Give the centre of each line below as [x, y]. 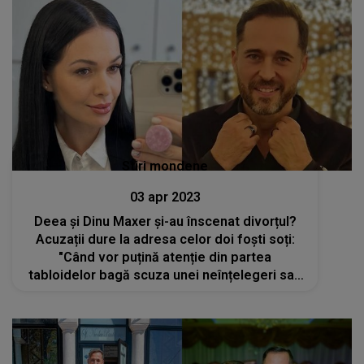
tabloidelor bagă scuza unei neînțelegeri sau [165, 275]
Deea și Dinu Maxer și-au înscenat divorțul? [165, 222]
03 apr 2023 [165, 197]
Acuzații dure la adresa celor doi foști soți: [165, 240]
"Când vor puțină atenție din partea [165, 258]
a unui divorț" [165, 293]
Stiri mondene [165, 167]
